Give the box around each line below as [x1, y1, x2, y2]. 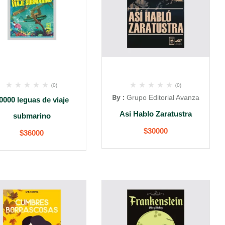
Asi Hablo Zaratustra [119, 109, 192, 118]
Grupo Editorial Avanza [126, 93, 199, 101]
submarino [13, 111, 51, 120]
